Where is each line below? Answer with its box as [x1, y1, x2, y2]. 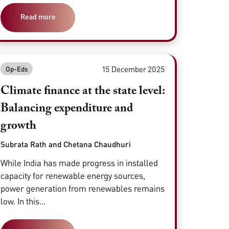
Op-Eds [5, 64, 28, 73]
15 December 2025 [102, 64, 165, 74]
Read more [20, 12, 56, 21]
